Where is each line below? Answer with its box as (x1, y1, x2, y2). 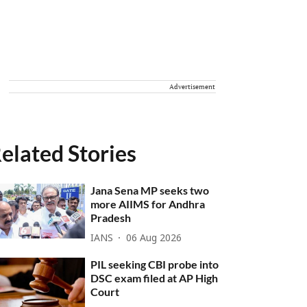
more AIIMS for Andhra (90, 197, 206, 210)
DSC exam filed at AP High (90, 271, 219, 284)
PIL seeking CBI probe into (90, 258, 219, 271)
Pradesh (90, 211, 132, 224)
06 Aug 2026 (126, 232, 182, 245)
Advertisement (169, 82, 215, 91)
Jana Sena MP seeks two (90, 184, 210, 197)
